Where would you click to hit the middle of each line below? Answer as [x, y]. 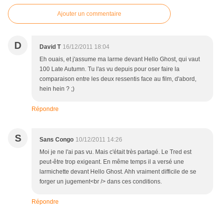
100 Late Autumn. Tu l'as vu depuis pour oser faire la [110, 69]
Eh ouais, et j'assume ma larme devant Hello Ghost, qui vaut [120, 59]
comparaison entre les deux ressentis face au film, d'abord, [118, 79]
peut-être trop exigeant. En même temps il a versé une [112, 162]
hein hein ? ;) [57, 89]
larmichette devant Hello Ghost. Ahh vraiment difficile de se [118, 172]
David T [50, 47]
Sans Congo [56, 140]
